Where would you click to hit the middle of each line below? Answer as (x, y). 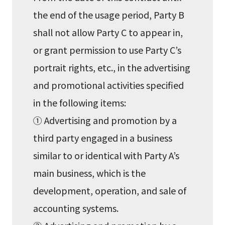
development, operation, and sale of (110, 191)
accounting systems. (76, 208)
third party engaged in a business (103, 138)
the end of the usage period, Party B (109, 15)
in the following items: (80, 103)
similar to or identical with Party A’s (106, 155)
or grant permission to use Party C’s (107, 50)
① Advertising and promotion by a (105, 120)
